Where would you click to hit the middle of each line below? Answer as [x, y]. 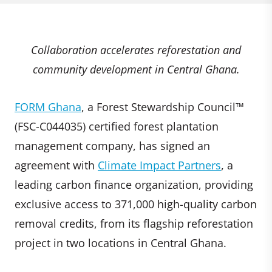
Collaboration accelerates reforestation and [136, 49]
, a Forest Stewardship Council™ [163, 107]
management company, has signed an [112, 145]
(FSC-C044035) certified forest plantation [117, 126]
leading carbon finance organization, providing [134, 184]
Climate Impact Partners [159, 165]
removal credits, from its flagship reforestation [134, 223]
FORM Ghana [48, 107]
